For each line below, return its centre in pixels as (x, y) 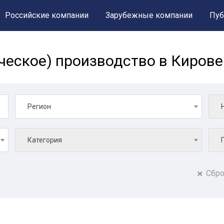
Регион (39, 106)
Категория (45, 140)
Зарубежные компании (149, 15)
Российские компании (47, 15)
